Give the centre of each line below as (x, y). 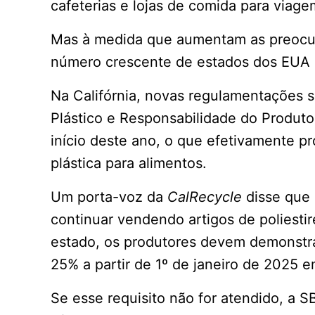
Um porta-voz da (109, 197)
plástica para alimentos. (129, 163)
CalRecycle (205, 197)
